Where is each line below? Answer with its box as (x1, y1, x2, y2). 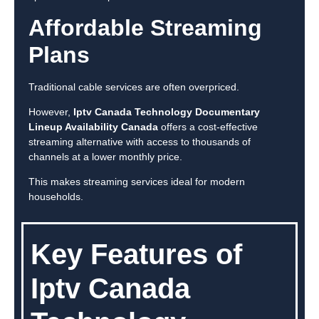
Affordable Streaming (28, 14, 262, 41)
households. (28, 191, 83, 203)
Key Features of (31, 238, 242, 270)
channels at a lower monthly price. (28, 151, 182, 163)
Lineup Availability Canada (28, 121, 158, 133)
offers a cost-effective (158, 121, 258, 133)
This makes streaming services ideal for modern (28, 176, 245, 188)
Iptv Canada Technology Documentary (73, 106, 260, 118)
